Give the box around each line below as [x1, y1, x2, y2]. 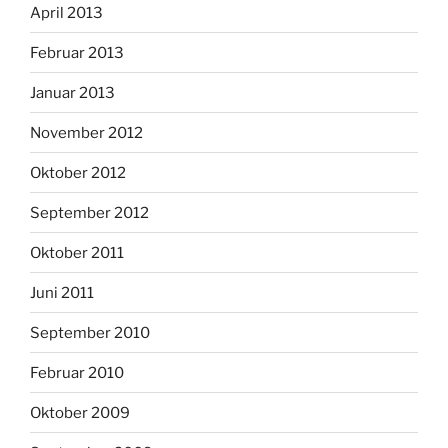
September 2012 [30, 203, 149, 222]
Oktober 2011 [30, 243, 124, 262]
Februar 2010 [30, 363, 124, 382]
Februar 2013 [30, 43, 124, 62]
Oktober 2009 [30, 403, 130, 422]
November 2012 [30, 123, 143, 142]
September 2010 [30, 323, 150, 342]
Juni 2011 [30, 283, 94, 302]
